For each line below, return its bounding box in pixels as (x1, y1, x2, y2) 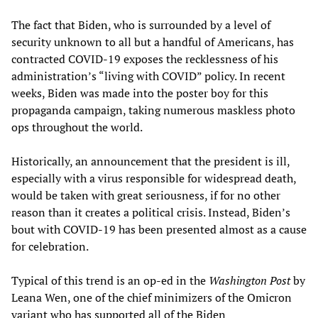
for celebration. (11, 238, 89, 254)
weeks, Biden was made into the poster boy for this (11, 84, 268, 101)
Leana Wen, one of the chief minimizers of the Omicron (11, 289, 292, 305)
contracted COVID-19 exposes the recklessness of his (11, 50, 278, 67)
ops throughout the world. (11, 119, 143, 135)
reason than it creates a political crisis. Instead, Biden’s (11, 204, 290, 220)
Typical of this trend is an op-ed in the (11, 272, 209, 288)
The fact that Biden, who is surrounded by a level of (11, 16, 270, 33)
